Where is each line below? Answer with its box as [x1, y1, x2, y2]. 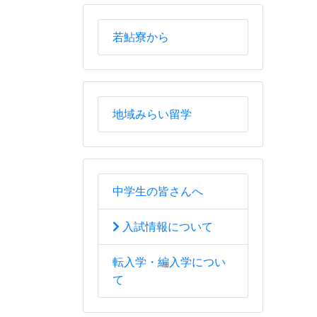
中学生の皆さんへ [113, 185, 203, 198]
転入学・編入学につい [113, 256, 226, 269]
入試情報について [120, 221, 213, 234]
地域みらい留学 [113, 108, 192, 121]
